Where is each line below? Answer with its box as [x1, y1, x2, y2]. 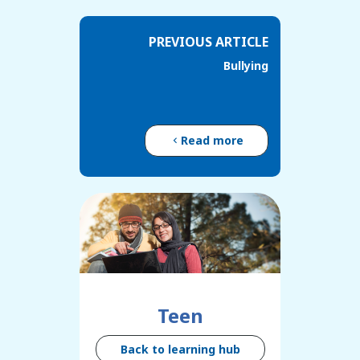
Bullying [223, 58, 268, 74]
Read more [181, 133, 243, 149]
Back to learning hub [120, 342, 240, 358]
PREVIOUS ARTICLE [149, 33, 268, 51]
